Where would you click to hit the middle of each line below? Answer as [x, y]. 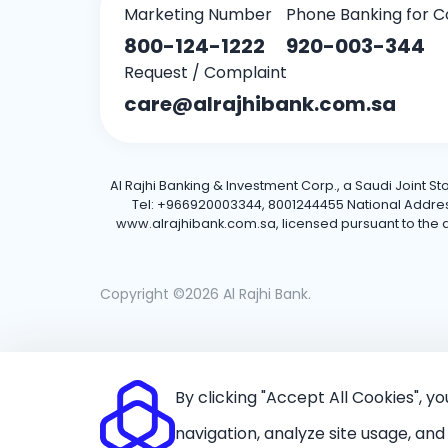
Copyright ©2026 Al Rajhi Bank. [205, 294]
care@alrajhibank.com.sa [260, 104]
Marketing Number [198, 15]
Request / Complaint [205, 73]
